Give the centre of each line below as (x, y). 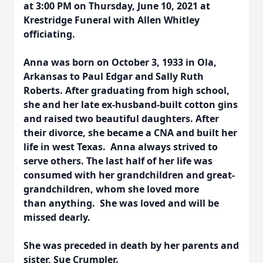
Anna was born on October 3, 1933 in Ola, (120, 62)
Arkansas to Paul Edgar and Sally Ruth (114, 76)
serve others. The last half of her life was (118, 161)
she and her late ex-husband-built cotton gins (131, 104)
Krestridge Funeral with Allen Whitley (112, 20)
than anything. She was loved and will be (121, 203)
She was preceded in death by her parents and (131, 245)
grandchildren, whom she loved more (111, 189)
